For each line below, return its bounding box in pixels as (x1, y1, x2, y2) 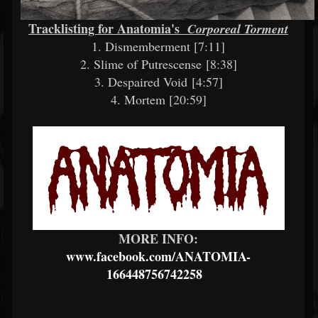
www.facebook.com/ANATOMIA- (66, 246, 251, 265)
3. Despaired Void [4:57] (94, 73, 223, 90)
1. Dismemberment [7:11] (92, 38, 225, 55)
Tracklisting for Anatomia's (28, 19, 184, 38)
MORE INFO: (119, 229, 198, 248)
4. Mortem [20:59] (110, 91, 207, 108)
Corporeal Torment (184, 20, 288, 38)
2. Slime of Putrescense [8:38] (79, 55, 237, 72)
